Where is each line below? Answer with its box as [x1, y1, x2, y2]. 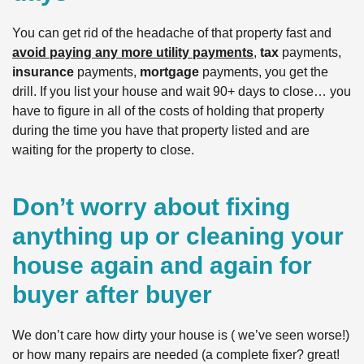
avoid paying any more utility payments [12, 45, 253, 60]
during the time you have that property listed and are [12, 123, 310, 138]
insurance [12, 65, 74, 80]
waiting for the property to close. [12, 143, 194, 158]
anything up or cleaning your [12, 223, 344, 250]
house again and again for [12, 252, 312, 279]
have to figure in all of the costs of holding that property [12, 104, 324, 119]
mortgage [140, 65, 199, 80]
